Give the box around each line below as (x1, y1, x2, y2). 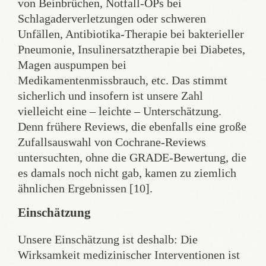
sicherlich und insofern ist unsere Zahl (18, 88, 203, 102)
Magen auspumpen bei (18, 58, 126, 71)
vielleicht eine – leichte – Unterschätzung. (18, 104, 221, 118)
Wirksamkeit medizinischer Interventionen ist (18, 248, 240, 261)
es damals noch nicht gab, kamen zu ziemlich (18, 166, 236, 179)
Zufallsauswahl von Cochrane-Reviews (18, 135, 206, 148)
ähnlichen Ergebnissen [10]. (18, 181, 156, 195)
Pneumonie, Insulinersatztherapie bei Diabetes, (18, 42, 245, 56)
